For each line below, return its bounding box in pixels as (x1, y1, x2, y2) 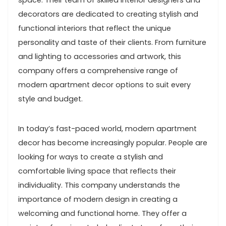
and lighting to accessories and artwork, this (18, 51, 181, 62)
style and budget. (18, 94, 83, 104)
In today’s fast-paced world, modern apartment (18, 124, 197, 134)
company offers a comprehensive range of (18, 66, 178, 76)
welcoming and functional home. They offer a (18, 208, 187, 218)
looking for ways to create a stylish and (18, 152, 163, 162)
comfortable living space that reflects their (18, 166, 176, 176)
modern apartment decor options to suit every (18, 80, 191, 90)
